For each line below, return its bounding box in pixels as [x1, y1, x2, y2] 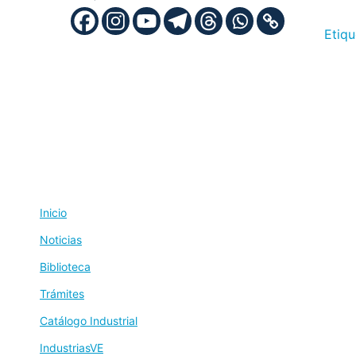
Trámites [40, 286, 84, 300]
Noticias [40, 232, 82, 246]
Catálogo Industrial [40, 313, 137, 327]
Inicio [40, 205, 67, 219]
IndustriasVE [40, 340, 103, 354]
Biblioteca [40, 259, 91, 273]
